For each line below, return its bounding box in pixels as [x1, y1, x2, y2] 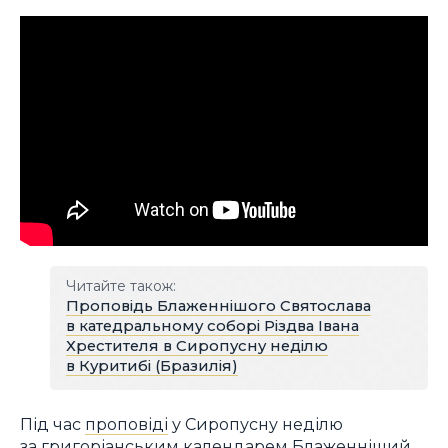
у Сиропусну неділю [168, 414, 343, 434]
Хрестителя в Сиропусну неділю [65, 337, 328, 356]
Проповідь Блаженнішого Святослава [65, 297, 371, 316]
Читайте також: [65, 277, 176, 296]
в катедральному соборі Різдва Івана [65, 317, 359, 336]
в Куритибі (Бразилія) [65, 357, 238, 376]
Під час [20, 414, 85, 434]
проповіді [85, 414, 168, 434]
